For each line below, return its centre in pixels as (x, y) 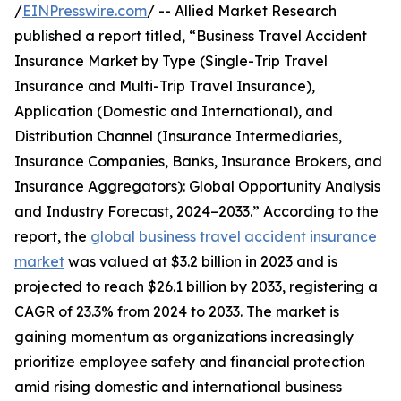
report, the (52, 237)
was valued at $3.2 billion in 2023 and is (201, 262)
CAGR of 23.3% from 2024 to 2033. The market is (177, 312)
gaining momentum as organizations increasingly (184, 337)
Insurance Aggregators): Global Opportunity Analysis (197, 187)
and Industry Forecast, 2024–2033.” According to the (196, 212)
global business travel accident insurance (234, 237)
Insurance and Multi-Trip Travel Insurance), (165, 86)
